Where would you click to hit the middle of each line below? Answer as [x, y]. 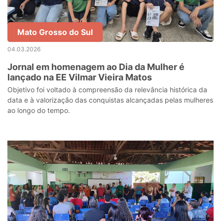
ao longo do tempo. [39, 110]
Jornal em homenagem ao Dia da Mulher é [96, 67]
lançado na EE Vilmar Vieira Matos [80, 77]
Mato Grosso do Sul [55, 32]
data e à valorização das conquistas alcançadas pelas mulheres [110, 100]
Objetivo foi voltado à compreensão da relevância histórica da [107, 90]
